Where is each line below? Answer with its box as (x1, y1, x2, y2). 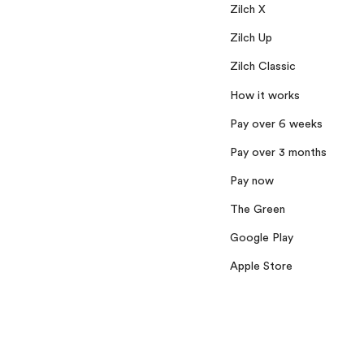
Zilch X (230, 4, 266, 16)
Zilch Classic (230, 61, 296, 73)
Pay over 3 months (230, 146, 327, 158)
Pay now (230, 175, 274, 187)
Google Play (230, 232, 293, 245)
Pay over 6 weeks (230, 118, 323, 130)
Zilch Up (230, 32, 272, 45)
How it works (230, 89, 300, 102)
